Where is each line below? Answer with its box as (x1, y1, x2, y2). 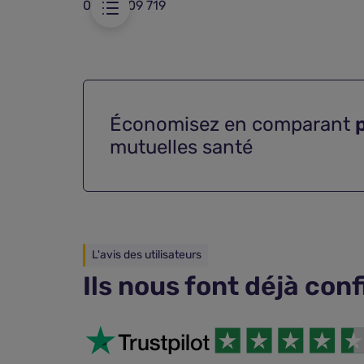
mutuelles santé (110, 136, 253, 158)
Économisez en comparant (110, 113, 355, 136)
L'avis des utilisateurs (92, 248, 201, 262)
